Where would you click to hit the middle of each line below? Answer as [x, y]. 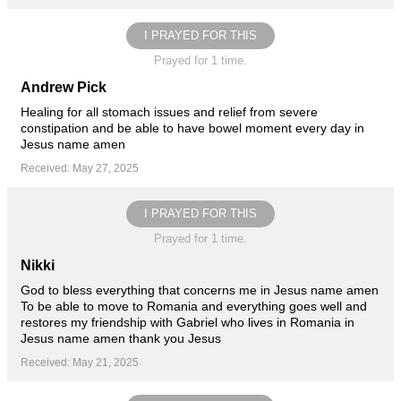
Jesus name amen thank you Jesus [121, 338]
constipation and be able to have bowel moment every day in [192, 128]
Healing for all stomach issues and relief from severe [169, 111]
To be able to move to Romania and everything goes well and [194, 306]
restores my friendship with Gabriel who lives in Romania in [188, 322]
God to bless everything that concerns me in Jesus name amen [200, 290]
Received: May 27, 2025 [80, 168]
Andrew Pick [64, 87]
